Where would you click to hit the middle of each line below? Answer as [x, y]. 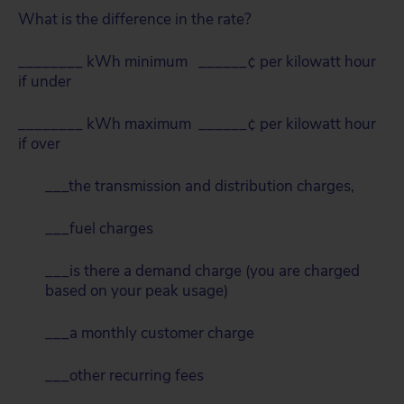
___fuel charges [99, 229]
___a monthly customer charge [150, 333]
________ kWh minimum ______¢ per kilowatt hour [197, 62]
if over [39, 144]
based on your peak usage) [137, 291]
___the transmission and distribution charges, [200, 186]
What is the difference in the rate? [135, 19]
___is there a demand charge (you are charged [202, 271]
